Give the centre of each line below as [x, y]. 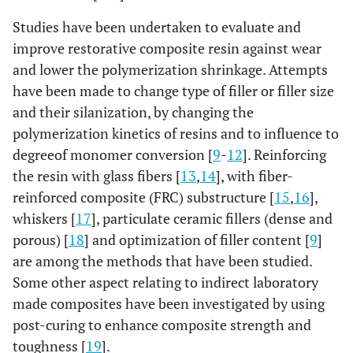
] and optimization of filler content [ [197, 240]
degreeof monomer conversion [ [113, 154]
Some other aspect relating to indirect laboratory [165, 282]
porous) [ [41, 240]
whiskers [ [44, 218]
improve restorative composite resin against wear [167, 48]
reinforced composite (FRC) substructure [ [143, 197]
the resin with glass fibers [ [97, 176]
